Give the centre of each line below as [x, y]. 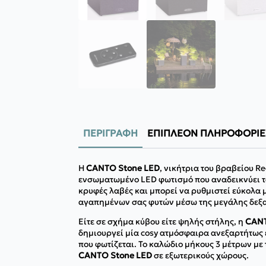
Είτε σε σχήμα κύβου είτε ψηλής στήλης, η [162, 222]
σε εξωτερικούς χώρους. [200, 256]
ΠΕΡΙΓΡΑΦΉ [110, 133]
